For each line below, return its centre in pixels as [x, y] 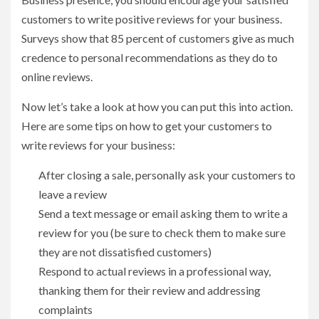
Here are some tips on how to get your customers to [147, 125]
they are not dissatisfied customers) [125, 251]
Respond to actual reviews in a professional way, [155, 271]
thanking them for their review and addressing [150, 290]
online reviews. [58, 76]
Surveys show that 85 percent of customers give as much [158, 38]
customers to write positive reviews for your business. [152, 19]
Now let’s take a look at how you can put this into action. [157, 106]
